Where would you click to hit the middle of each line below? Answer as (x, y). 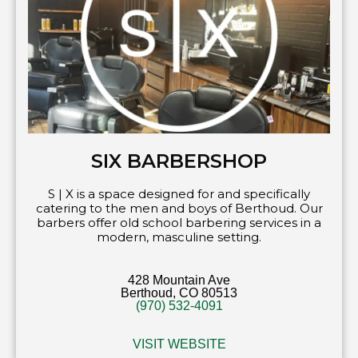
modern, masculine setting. (179, 237)
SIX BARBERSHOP (179, 161)
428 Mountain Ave (179, 280)
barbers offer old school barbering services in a (179, 222)
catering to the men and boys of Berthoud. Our (179, 208)
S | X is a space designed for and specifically (179, 193)
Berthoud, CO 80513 (179, 292)
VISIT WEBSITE (179, 344)
